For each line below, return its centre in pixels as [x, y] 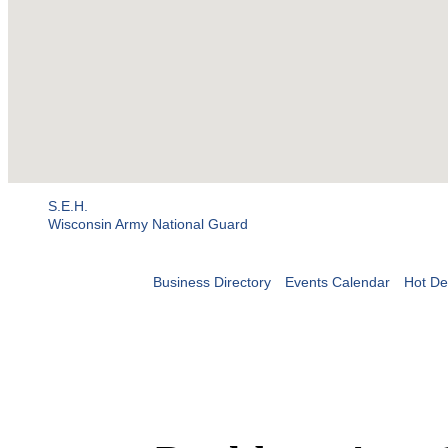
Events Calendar [337, 282]
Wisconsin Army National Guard [148, 224]
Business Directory [211, 282]
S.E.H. [68, 206]
